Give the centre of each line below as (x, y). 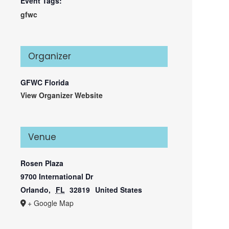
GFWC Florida (45, 82)
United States (118, 190)
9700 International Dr (57, 176)
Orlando (35, 190)
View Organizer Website (62, 95)
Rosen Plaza (42, 163)
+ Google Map (51, 203)
